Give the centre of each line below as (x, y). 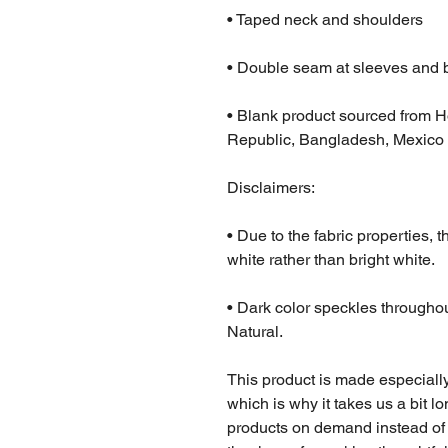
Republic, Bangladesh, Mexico (335, 139)
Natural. (255, 331)
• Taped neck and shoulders (325, 19)
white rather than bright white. (331, 259)
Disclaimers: (273, 187)
